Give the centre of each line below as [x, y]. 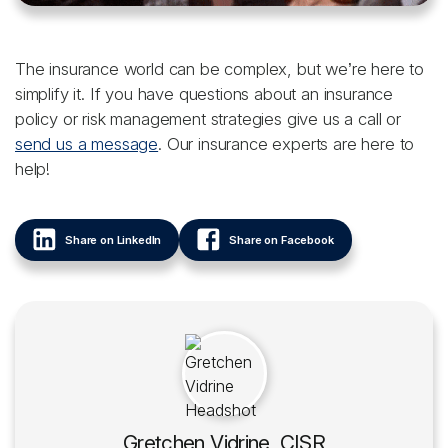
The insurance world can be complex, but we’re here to [220, 69]
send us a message [87, 144]
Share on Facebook [281, 239]
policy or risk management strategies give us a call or [208, 119]
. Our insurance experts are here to [286, 144]
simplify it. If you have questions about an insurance [204, 94]
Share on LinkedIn [113, 239]
